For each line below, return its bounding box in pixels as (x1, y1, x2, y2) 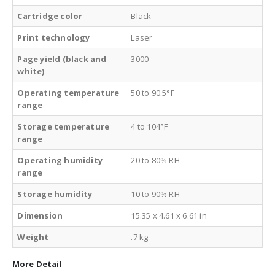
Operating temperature (17, 87, 120, 98)
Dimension (17, 209, 63, 221)
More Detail (12, 258, 62, 270)
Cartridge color (17, 10, 83, 21)
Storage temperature (17, 120, 110, 132)
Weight (17, 231, 49, 242)
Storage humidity (17, 188, 93, 199)
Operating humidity (17, 154, 103, 166)
